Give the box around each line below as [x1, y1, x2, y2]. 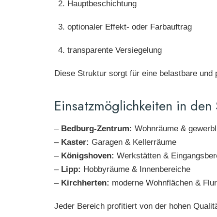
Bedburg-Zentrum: [61, 124, 132, 134]
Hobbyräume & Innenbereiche [81, 165, 190, 174]
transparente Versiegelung [67, 45, 162, 55]
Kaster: [61, 138, 89, 147]
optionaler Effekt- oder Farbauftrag [67, 22, 192, 31]
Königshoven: [61, 151, 114, 161]
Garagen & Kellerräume [89, 138, 176, 147]
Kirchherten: [61, 178, 109, 188]
